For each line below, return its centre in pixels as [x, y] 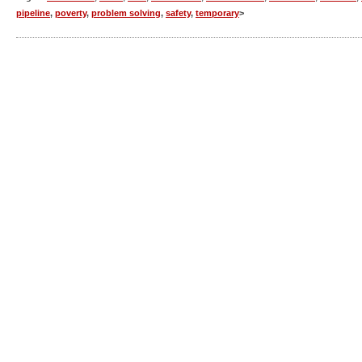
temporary [217, 13]
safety [178, 13]
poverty [71, 13]
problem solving [126, 13]
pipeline [33, 13]
